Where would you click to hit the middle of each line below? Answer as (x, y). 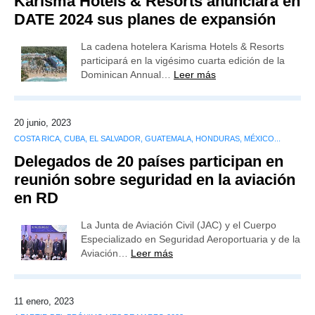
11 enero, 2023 (44, 301)
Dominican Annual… (127, 75)
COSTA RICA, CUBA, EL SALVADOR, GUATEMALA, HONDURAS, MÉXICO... (147, 139)
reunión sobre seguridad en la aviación (155, 180)
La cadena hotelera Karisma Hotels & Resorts (182, 46)
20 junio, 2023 (43, 123)
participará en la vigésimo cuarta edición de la (183, 60)
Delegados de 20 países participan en (149, 161)
